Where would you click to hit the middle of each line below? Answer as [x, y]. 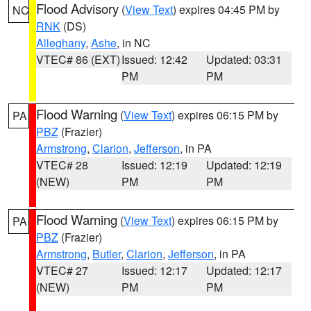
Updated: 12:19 [244, 165]
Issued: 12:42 [154, 59]
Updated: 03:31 [244, 59]
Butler [107, 254]
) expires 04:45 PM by [226, 9]
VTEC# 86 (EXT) [78, 59]
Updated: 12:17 [244, 270]
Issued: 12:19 [154, 165]
